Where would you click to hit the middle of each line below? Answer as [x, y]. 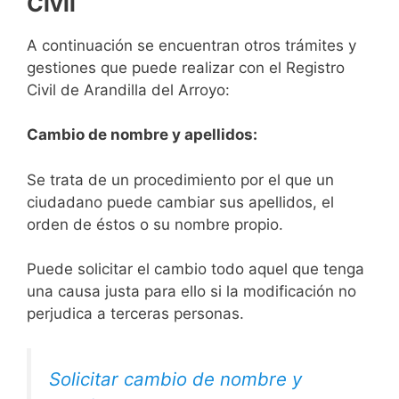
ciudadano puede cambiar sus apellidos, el [180, 202]
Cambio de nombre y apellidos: [142, 135]
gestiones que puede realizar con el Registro [186, 67]
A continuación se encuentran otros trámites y [191, 45]
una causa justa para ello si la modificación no [191, 292]
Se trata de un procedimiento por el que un [180, 179]
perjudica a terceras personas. [135, 314]
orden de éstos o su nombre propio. [155, 224]
